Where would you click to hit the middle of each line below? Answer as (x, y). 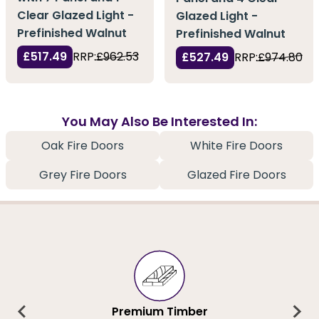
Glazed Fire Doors (236, 175)
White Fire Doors (236, 146)
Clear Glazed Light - (75, 16)
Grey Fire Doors (83, 175)
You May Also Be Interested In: (159, 122)
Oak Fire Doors (83, 146)
